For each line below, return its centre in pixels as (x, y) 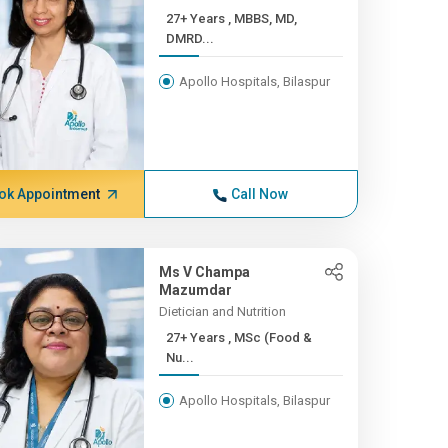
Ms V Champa (204, 272)
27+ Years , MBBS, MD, (196, 18)
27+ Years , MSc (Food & (196, 337)
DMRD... (189, 38)
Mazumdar (195, 290)
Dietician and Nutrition (222, 311)
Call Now (260, 194)
